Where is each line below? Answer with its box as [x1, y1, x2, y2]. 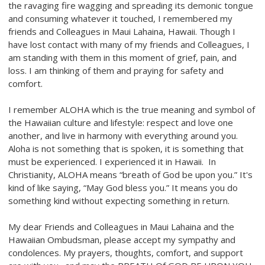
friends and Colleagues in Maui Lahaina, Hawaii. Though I [8, 25, 235, 38]
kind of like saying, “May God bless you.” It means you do [8, 182, 238, 194]
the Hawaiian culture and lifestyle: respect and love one [8, 117, 233, 129]
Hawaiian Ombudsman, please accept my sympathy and [8, 234, 235, 246]
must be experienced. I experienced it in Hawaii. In [8, 156, 216, 168]
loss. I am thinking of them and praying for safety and [8, 64, 224, 77]
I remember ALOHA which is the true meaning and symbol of [8, 104, 255, 116]
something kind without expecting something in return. [8, 195, 230, 207]
